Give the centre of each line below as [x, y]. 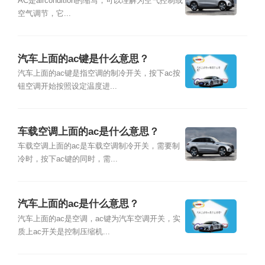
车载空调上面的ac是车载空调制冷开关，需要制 [98, 146]
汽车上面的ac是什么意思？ [78, 204]
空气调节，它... [44, 14]
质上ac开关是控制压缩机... [64, 232]
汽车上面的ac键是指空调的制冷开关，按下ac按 [99, 74]
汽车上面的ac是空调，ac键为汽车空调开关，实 [99, 219]
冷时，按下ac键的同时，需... [67, 159]
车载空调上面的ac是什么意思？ [88, 131]
